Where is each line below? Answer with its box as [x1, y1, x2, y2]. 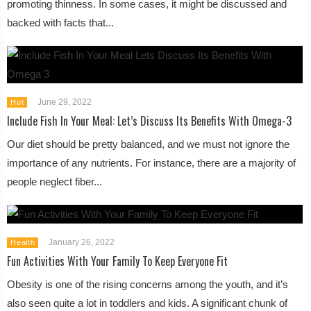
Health [10, 238, 35, 246]
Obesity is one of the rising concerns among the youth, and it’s [7, 278, 289, 290]
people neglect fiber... [7, 176, 103, 187]
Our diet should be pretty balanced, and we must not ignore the [7, 138, 290, 150]
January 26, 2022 [49, 237, 115, 247]
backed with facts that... [7, 17, 115, 28]
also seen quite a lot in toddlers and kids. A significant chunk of [7, 297, 288, 309]
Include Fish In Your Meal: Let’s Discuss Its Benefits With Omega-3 [7, 112, 292, 129]
